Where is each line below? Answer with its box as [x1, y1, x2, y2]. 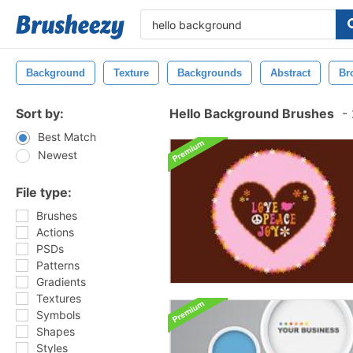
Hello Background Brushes [169, 106, 334, 121]
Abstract [270, 67, 310, 79]
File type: [16, 184, 72, 200]
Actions [36, 225, 74, 239]
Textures [36, 292, 81, 305]
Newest [38, 148, 77, 162]
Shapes [36, 325, 75, 338]
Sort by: [16, 106, 64, 121]
